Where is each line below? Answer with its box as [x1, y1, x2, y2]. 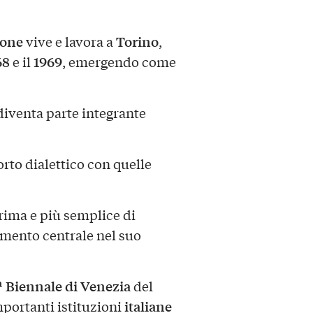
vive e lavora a [22, 32, 116, 51]
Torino [115, 31, 159, 52]
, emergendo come [61, 52, 176, 71]
